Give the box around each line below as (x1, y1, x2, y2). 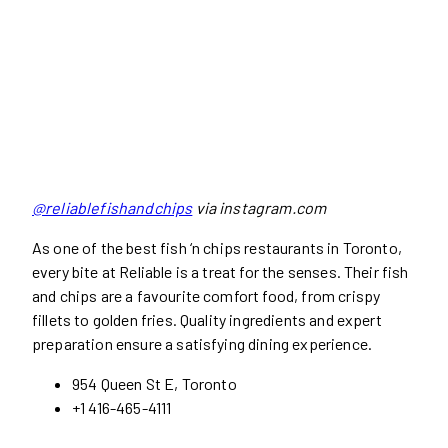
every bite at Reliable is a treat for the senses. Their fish (32, 262, 409, 281)
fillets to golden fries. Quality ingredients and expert (32, 310, 382, 329)
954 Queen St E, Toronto (72, 374, 240, 393)
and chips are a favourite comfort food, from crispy (32, 286, 381, 305)
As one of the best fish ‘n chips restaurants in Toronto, (32, 238, 402, 257)
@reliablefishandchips (32, 198, 193, 217)
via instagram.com (192, 198, 327, 217)
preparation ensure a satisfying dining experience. (32, 334, 376, 353)
